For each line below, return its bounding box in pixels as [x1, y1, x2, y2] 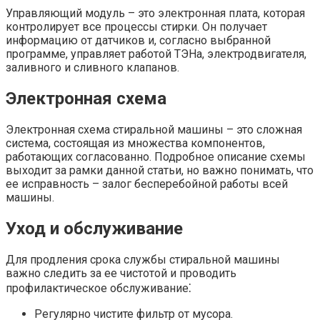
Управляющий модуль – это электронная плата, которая [6, 6, 305, 21]
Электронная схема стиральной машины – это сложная [6, 123, 302, 137]
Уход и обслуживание [6, 218, 183, 239]
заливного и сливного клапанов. [6, 61, 179, 75]
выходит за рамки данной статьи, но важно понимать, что [6, 164, 314, 178]
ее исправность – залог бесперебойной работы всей [6, 177, 288, 191]
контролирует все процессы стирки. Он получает [6, 20, 267, 34]
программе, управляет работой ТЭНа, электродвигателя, [6, 47, 306, 61]
